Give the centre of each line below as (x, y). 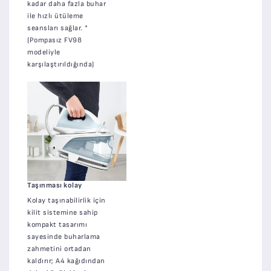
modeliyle (44, 52)
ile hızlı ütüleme (55, 16)
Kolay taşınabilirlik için (67, 200)
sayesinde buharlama (64, 237)
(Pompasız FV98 (54, 40)
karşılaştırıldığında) (61, 64)
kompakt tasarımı (57, 224)
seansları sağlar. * (58, 28)
